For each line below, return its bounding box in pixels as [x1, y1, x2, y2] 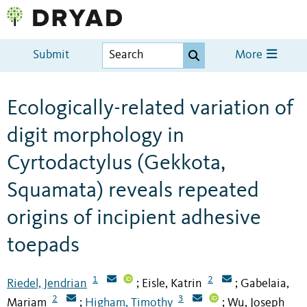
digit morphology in [7, 125, 184, 147]
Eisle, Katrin [142, 277, 202, 290]
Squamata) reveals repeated [7, 180, 259, 202]
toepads [7, 234, 79, 257]
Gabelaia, [241, 277, 289, 290]
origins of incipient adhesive [7, 207, 261, 230]
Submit [33, 49, 70, 62]
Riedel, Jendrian [7, 277, 87, 290]
